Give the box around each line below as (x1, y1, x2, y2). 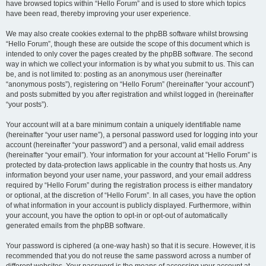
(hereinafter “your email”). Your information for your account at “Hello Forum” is (6, 150, 257, 159)
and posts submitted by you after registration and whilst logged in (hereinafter (6, 90, 254, 99)
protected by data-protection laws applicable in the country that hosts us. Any (6, 160, 251, 169)
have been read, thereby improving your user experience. (6, 9, 191, 18)
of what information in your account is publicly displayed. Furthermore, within (6, 201, 251, 210)
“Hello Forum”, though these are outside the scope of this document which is (6, 39, 250, 48)
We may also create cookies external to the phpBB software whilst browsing (6, 29, 248, 38)
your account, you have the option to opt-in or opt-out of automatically (6, 211, 227, 220)
